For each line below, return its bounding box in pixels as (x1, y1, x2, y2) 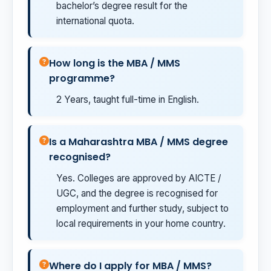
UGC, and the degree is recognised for (56, 188, 218, 200)
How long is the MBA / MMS (49, 56, 180, 71)
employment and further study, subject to (56, 203, 229, 215)
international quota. (56, 15, 134, 27)
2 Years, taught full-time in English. (56, 94, 199, 106)
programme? (49, 71, 115, 86)
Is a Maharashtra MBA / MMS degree (49, 135, 228, 149)
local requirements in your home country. (56, 218, 226, 230)
